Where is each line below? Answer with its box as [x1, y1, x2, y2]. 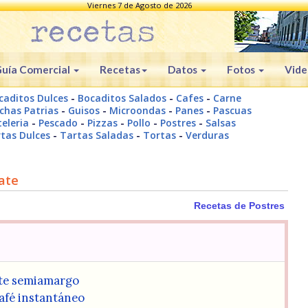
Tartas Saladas [60, 129, 133, 142]
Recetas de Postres [194, 200, 285, 211]
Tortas [143, 129, 176, 142]
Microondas [109, 104, 166, 117]
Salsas [205, 116, 236, 129]
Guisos [68, 104, 100, 117]
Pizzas [87, 116, 118, 129]
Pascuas [213, 104, 252, 117]
